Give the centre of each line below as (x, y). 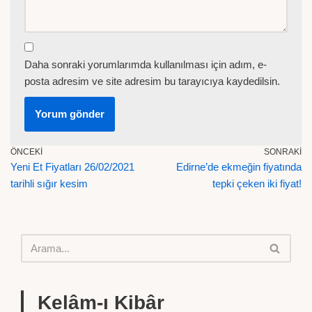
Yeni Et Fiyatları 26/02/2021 (72, 166)
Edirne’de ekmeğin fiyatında (239, 166)
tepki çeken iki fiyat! (257, 183)
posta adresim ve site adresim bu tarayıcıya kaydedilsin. (152, 81)
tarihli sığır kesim (49, 183)
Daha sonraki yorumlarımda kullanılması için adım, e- (146, 64)
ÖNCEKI (26, 151)
